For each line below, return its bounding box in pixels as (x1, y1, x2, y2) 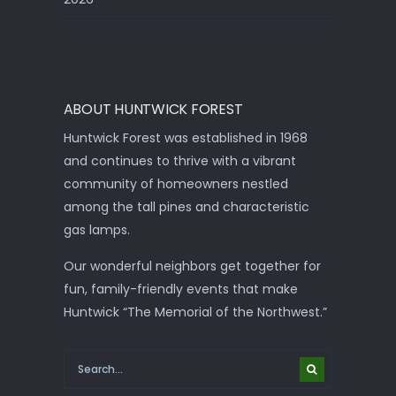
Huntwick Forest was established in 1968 (63, 129, 308, 148)
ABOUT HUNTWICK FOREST (63, 99, 243, 120)
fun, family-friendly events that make (63, 280, 298, 299)
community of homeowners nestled (63, 175, 288, 194)
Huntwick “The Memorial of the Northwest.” (63, 303, 327, 322)
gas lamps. (63, 221, 130, 240)
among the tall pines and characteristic (63, 198, 309, 217)
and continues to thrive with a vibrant (63, 152, 296, 171)
